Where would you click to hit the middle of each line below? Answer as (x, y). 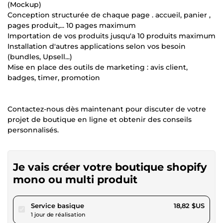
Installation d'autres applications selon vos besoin (97, 46)
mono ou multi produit (75, 179)
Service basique (57, 205)
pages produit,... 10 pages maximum (72, 25)
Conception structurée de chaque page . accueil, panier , (109, 15)
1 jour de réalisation (58, 214)
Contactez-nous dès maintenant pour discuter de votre (107, 109)
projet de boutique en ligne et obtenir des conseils (100, 119)
